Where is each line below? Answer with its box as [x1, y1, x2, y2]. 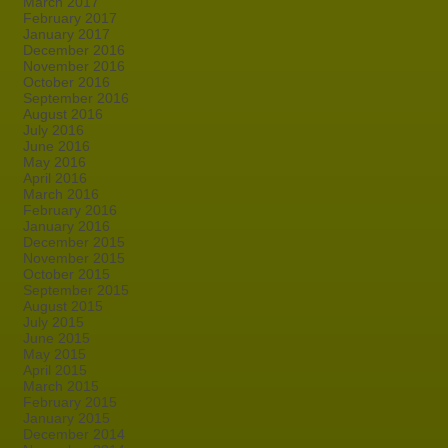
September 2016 [23, 90, 129, 106]
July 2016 [23, 122, 84, 138]
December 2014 [23, 426, 125, 442]
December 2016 [23, 42, 125, 58]
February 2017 [23, 10, 117, 26]
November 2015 [23, 250, 125, 266]
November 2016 [23, 58, 125, 74]
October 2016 [23, 74, 110, 90]
